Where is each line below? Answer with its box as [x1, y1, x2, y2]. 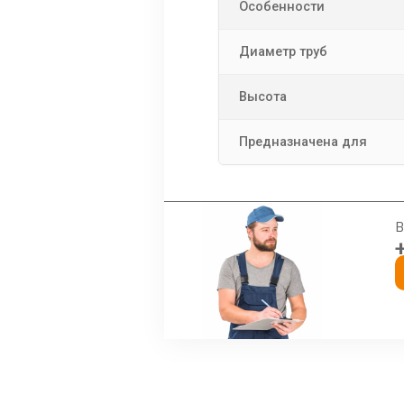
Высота [239, 88, 287, 105]
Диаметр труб [239, 43, 327, 60]
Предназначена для [239, 133, 367, 150]
